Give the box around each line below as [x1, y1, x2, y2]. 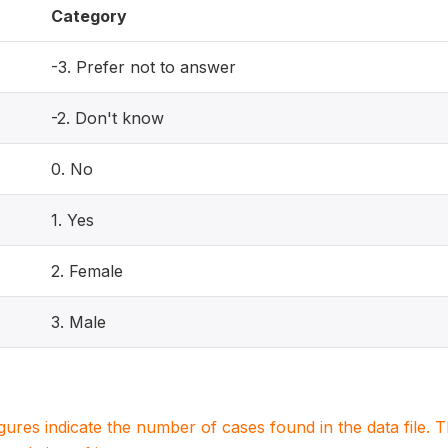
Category [51, 6, 127, 26]
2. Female [51, 261, 123, 281]
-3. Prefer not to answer [51, 57, 236, 77]
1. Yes [51, 210, 94, 230]
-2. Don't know [51, 108, 164, 128]
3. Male [51, 312, 106, 332]
